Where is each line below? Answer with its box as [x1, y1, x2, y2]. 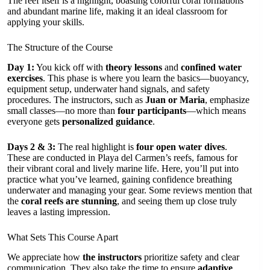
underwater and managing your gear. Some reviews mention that [7, 184, 252, 195]
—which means [186, 105, 246, 116]
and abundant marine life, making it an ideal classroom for [7, 5, 227, 16]
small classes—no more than [7, 105, 118, 116]
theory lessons [105, 61, 162, 72]
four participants [118, 105, 186, 116]
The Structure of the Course [7, 42, 113, 52]
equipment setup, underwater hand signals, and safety [7, 83, 210, 94]
